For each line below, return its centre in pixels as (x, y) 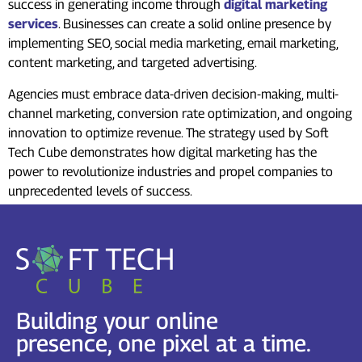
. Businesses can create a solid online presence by (195, 24)
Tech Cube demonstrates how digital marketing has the (162, 152)
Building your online (117, 321)
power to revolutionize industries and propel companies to (170, 171)
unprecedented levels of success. (100, 191)
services (33, 24)
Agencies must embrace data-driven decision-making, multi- (173, 94)
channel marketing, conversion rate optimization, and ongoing (180, 113)
